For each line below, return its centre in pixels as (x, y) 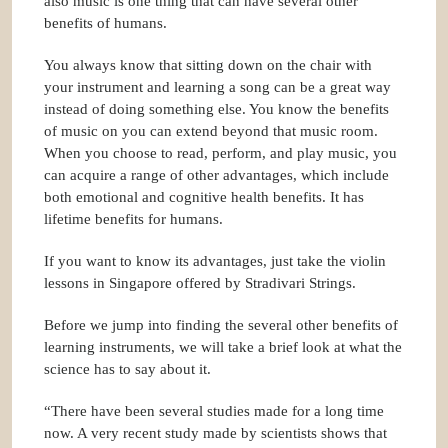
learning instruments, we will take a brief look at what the (223, 347)
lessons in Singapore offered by (144, 283)
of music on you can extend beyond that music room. (211, 131)
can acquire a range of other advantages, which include (216, 175)
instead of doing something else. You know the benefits (216, 109)
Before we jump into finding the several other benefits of (221, 325)
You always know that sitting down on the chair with (208, 65)
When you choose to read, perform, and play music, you (220, 153)
